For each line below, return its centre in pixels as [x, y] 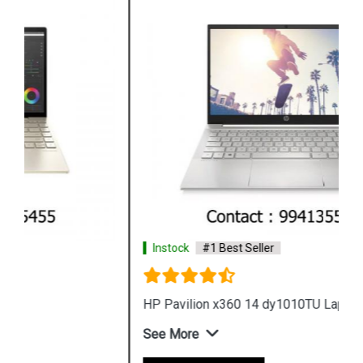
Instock [66, 248]
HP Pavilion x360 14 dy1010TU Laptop [148, 304]
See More [66, 334]
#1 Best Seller [133, 248]
